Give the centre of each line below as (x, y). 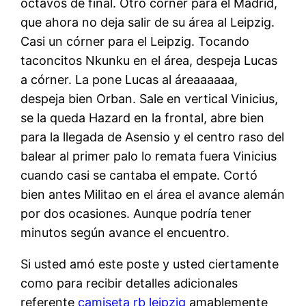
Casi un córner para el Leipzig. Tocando (135, 41)
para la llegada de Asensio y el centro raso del (153, 137)
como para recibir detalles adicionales (129, 283)
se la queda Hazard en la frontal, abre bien (143, 117)
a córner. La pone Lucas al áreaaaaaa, (129, 79)
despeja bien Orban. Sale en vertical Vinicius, (150, 98)
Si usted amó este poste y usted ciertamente (150, 264)
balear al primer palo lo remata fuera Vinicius (149, 156)
